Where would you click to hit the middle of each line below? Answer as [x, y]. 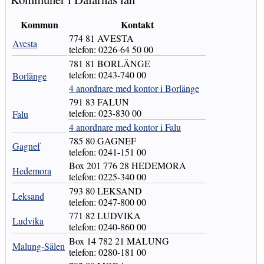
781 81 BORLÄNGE [110, 63]
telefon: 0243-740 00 [108, 74]
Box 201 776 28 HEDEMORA [128, 165]
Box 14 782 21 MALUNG [119, 240]
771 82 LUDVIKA [105, 215]
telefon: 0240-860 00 [108, 226]
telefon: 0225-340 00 [108, 176]
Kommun [40, 24]
